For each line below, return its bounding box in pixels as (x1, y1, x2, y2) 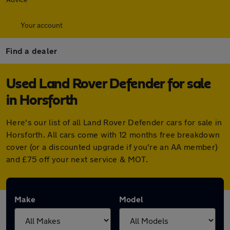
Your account (21, 21, 63, 29)
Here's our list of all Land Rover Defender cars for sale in (6, 117, 222, 127)
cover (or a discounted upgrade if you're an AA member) (6, 142, 218, 151)
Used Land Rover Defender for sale (6, 77, 211, 91)
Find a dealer (6, 46, 57, 55)
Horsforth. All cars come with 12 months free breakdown (6, 129, 220, 139)
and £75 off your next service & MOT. (6, 154, 148, 164)
